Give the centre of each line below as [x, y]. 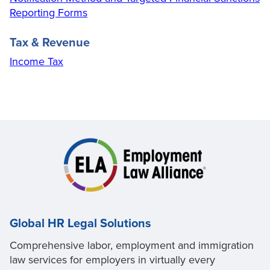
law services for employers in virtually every [112, 259]
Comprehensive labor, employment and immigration [132, 245]
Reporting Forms [49, 13]
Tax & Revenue [50, 43]
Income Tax [36, 62]
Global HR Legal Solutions [80, 223]
